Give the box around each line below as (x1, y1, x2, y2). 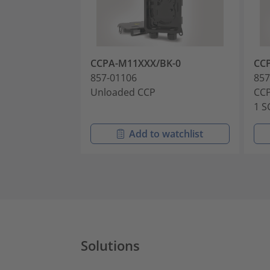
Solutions (81, 237, 140, 255)
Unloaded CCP (90, 86, 155, 99)
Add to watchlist (129, 127, 204, 141)
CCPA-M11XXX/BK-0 (90, 57, 181, 71)
